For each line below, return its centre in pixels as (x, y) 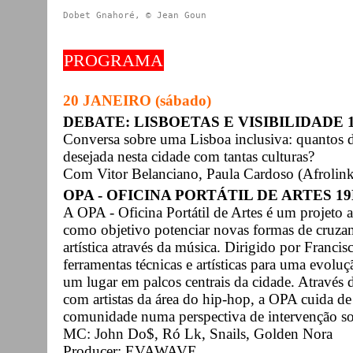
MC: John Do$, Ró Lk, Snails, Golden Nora (198, 333)
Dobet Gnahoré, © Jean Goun (135, 15)
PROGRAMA (113, 60)
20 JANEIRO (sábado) (137, 100)
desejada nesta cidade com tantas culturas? (189, 156)
